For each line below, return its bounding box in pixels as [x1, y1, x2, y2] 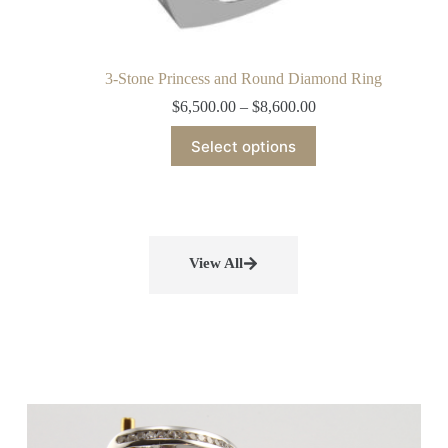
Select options [191, 136, 297, 156]
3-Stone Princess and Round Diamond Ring [105, 70, 383, 88]
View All [189, 255, 244, 272]
